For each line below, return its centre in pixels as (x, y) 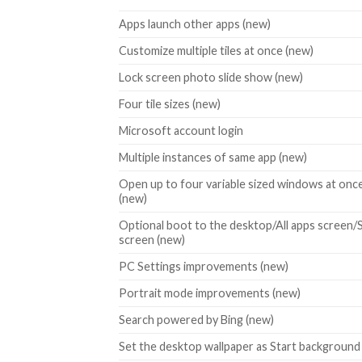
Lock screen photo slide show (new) (211, 77)
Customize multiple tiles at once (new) (216, 50)
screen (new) (152, 239)
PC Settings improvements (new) (204, 266)
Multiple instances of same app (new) (213, 157)
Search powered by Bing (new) (196, 319)
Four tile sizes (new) (170, 103)
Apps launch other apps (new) (195, 23)
